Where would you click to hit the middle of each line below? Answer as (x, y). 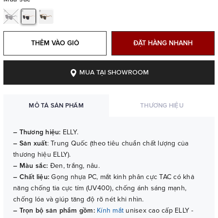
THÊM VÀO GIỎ (55, 43)
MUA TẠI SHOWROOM (113, 73)
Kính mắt (110, 211)
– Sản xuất (30, 144)
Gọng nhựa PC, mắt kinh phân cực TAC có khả (122, 177)
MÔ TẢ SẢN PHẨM (56, 106)
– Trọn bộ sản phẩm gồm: (54, 211)
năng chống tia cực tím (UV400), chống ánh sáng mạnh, (100, 188)
